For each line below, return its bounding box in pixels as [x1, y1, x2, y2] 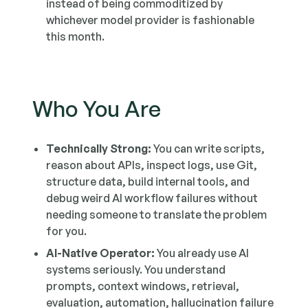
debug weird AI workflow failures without [46, 191, 258, 205]
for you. [46, 224, 87, 238]
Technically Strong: [46, 142, 152, 155]
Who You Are [32, 95, 162, 122]
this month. [46, 30, 105, 43]
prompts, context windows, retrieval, [46, 279, 240, 293]
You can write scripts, [151, 142, 265, 155]
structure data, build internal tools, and [46, 175, 250, 188]
